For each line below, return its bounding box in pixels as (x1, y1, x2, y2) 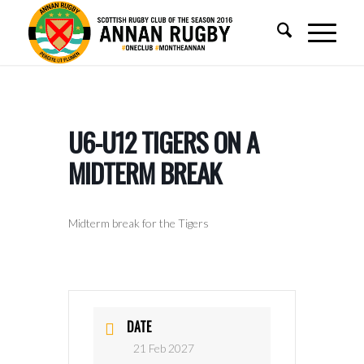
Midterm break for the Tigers (68, 216, 209, 230)
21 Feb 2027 (133, 341, 194, 355)
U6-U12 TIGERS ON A (68, 122, 258, 162)
